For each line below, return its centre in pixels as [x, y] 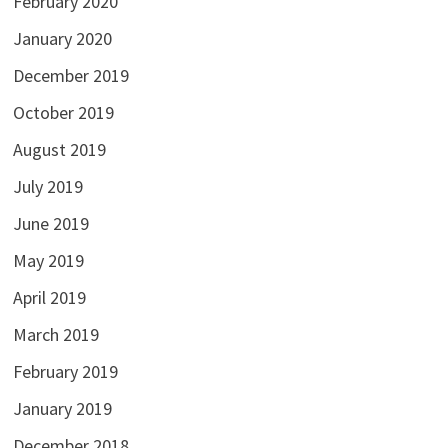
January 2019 [62, 409]
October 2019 [63, 113]
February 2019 [65, 372]
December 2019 [70, 76]
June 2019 [50, 224]
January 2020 [62, 39]
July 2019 [47, 187]
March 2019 [55, 335]
